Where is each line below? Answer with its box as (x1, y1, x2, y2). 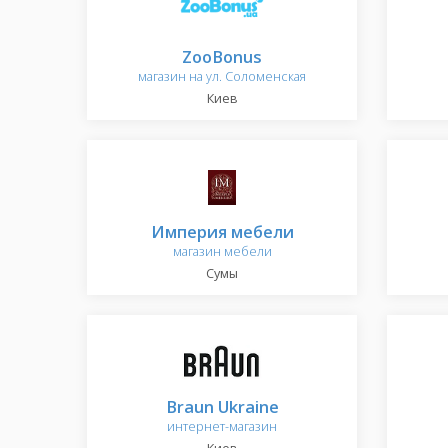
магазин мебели (172, 243, 272, 260)
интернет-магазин (167, 418, 277, 435)
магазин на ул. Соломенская (138, 68, 306, 85)
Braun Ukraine (165, 395, 279, 418)
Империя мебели (150, 220, 294, 243)
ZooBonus (182, 45, 262, 68)
